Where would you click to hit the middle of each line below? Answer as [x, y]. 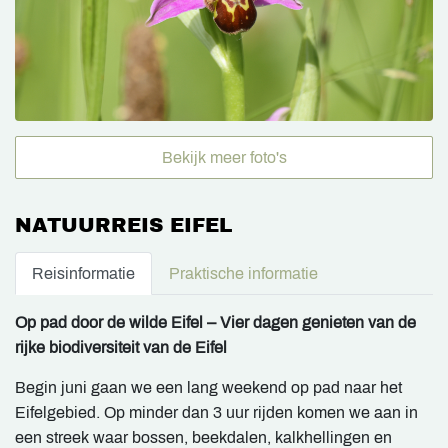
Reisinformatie [83, 273]
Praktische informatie [243, 273]
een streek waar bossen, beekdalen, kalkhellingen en [203, 437]
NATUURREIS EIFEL [123, 225]
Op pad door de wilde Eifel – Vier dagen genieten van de [215, 322]
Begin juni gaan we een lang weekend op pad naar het [208, 387]
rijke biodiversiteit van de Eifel [121, 347]
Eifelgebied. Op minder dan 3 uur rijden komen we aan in [216, 412]
